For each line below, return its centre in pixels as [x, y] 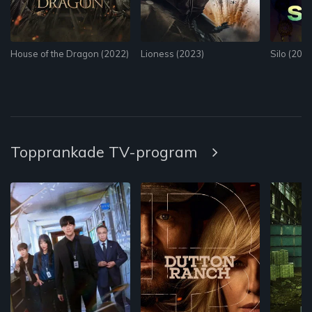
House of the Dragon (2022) [70, 53]
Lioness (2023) [172, 53]
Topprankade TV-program [106, 152]
